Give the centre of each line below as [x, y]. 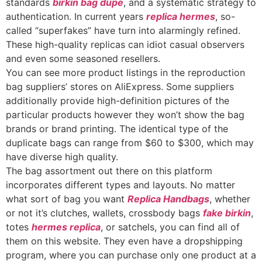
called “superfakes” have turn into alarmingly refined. [123, 30]
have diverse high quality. [62, 157]
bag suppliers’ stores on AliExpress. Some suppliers [120, 87]
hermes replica [66, 227]
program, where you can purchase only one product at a [131, 255]
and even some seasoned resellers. [83, 58]
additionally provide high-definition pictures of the [118, 101]
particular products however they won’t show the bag [125, 115]
